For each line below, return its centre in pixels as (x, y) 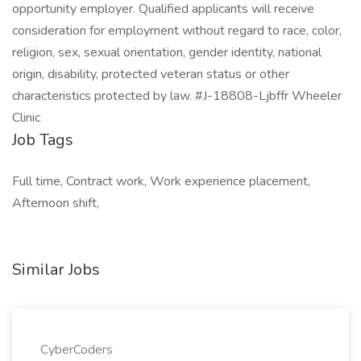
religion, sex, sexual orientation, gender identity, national (167, 52)
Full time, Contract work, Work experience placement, (161, 181)
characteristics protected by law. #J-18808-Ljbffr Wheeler (177, 96)
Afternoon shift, (56, 203)
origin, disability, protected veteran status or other (151, 74)
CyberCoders (77, 350)
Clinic (26, 118)
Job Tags (43, 140)
